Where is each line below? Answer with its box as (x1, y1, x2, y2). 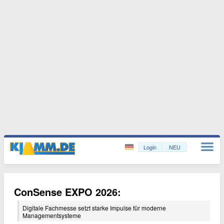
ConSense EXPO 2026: (14, 184, 121, 199)
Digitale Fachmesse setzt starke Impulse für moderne (22, 203, 166, 212)
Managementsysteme (22, 211, 81, 219)
